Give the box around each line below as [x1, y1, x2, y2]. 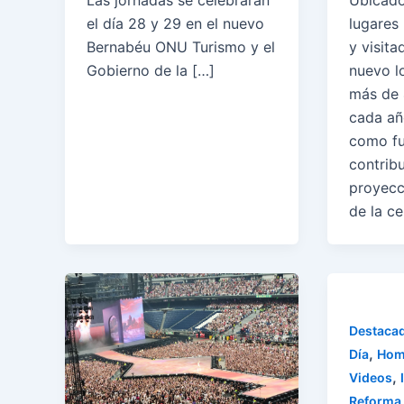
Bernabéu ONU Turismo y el [87, 38, 275, 57]
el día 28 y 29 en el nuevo [87, 14, 264, 33]
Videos [348, 370, 392, 386]
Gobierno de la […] [87, 61, 215, 80]
